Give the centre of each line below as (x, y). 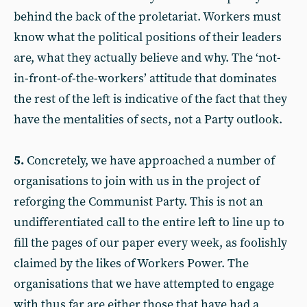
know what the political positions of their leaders (148, 37)
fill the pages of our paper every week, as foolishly (150, 243)
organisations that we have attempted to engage (144, 284)
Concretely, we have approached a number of (149, 161)
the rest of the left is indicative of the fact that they (150, 99)
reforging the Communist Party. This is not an (138, 202)
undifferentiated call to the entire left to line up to (149, 222)
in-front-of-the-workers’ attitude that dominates (145, 78)
